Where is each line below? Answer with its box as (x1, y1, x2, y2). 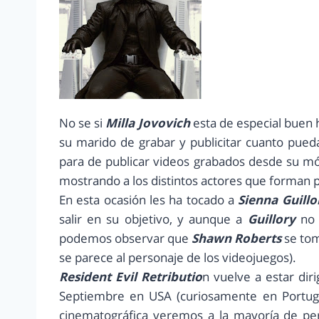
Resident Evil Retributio (59, 268, 202, 286)
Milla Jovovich (105, 115, 193, 132)
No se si (59, 115, 106, 132)
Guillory (247, 211, 296, 228)
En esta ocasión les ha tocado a (59, 192, 239, 209)
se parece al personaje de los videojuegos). (59, 249, 296, 266)
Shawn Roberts (192, 230, 282, 247)
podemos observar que (59, 230, 192, 247)
